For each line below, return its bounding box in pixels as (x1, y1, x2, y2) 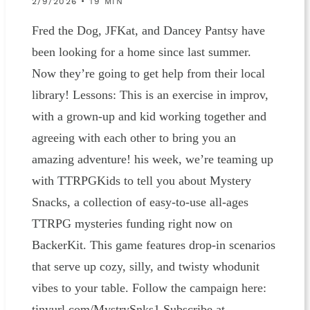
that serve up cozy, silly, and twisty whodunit (31, 259, 259, 273)
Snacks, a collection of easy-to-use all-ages (31, 194, 248, 209)
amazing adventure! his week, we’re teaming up (31, 152, 273, 166)
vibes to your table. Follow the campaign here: (31, 280, 266, 295)
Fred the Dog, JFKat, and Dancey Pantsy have (31, 23, 265, 37)
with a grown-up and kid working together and (31, 109, 266, 123)
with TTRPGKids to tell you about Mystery (31, 173, 251, 188)
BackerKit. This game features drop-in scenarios (31, 237, 275, 252)
